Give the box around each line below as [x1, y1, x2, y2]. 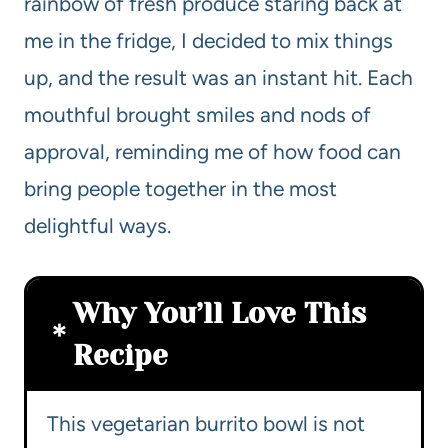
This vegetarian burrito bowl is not [47, 411, 365, 437]
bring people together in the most [24, 176, 337, 202]
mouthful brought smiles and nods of [24, 102, 371, 128]
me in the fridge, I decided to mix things [24, 28, 393, 54]
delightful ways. [24, 213, 171, 239]
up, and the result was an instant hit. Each [24, 65, 413, 91]
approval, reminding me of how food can [24, 139, 401, 165]
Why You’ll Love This [73, 297, 366, 331]
